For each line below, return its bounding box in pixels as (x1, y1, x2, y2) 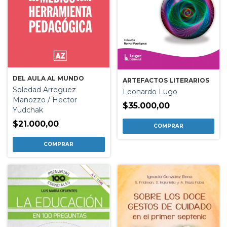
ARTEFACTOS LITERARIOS (122, 76, 209, 84)
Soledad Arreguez (13, 85, 76, 94)
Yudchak (13, 105, 43, 115)
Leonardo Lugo (122, 87, 177, 96)
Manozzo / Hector (13, 95, 77, 104)
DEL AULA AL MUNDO (13, 74, 84, 82)
